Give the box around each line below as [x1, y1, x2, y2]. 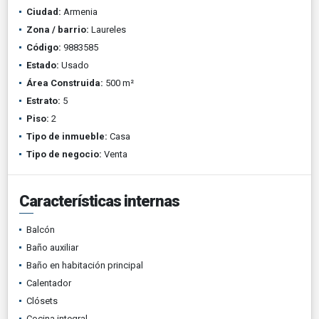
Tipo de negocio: [26, 148, 102, 159]
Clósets [26, 295, 58, 306]
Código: [26, 41, 61, 53]
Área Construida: [26, 77, 103, 88]
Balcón [26, 224, 55, 235]
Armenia [61, 6, 98, 17]
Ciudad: [26, 6, 61, 17]
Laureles [89, 23, 126, 35]
